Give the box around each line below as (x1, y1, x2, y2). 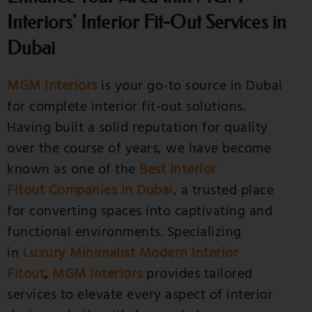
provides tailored (142, 264, 253, 284)
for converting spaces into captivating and (7, 201, 272, 221)
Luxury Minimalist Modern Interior (22, 243, 238, 263)
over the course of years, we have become (7, 139, 271, 159)
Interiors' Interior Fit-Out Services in (7, 11, 286, 34)
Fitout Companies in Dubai (7, 180, 173, 201)
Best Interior (139, 159, 217, 180)
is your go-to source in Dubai (97, 76, 283, 96)
